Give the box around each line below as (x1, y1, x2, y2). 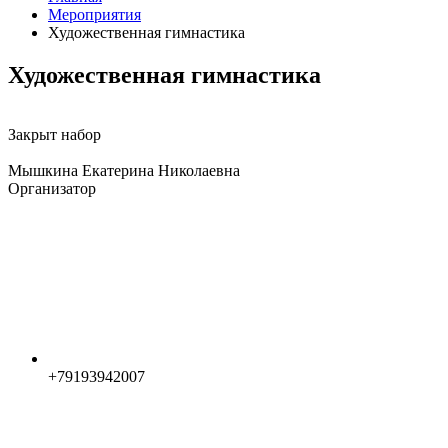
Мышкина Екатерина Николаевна (8, 162, 240, 180)
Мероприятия (48, 5, 141, 23)
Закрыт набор (8, 126, 101, 144)
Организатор (8, 180, 96, 198)
